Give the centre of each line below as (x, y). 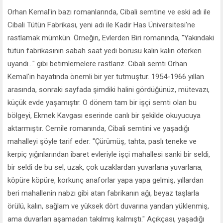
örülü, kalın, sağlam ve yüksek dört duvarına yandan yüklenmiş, (108, 206)
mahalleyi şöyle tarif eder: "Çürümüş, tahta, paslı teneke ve (102, 141)
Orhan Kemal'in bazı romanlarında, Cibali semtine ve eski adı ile (109, 12)
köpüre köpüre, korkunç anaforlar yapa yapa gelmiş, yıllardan (106, 180)
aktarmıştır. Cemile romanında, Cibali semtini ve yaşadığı (98, 128)
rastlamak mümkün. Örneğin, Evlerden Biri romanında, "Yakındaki (111, 38)
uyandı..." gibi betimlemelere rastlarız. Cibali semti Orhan (97, 63)
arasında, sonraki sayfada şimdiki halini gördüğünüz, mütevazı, (109, 89)
